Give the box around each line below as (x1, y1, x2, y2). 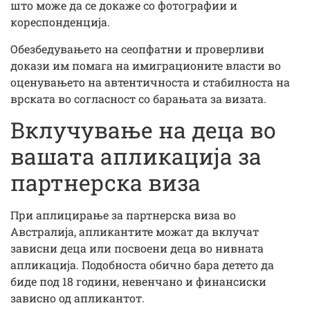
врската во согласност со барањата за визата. (10, 91, 266, 106)
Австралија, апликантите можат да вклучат (10, 224, 259, 239)
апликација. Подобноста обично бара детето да (10, 257, 274, 273)
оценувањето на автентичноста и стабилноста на (10, 74, 290, 89)
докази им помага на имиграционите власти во (10, 57, 281, 73)
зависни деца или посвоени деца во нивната (10, 241, 264, 256)
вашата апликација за (10, 141, 262, 172)
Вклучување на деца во (10, 115, 276, 145)
